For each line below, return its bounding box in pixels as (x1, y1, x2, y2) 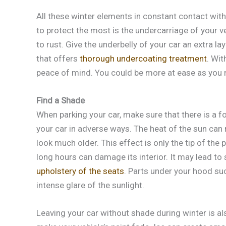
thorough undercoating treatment (80, 53, 207, 64)
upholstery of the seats (36, 166, 124, 177)
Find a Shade (36, 95, 85, 106)
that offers (36, 53, 80, 64)
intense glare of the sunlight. (36, 180, 144, 191)
